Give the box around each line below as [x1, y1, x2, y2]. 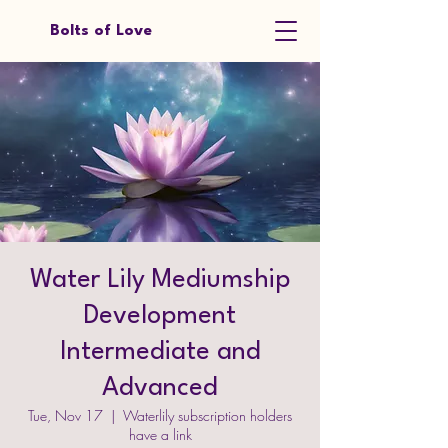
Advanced [102, 375, 218, 401]
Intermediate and [59, 339, 261, 365]
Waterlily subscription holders [123, 406, 292, 425]
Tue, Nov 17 [28, 406, 103, 425]
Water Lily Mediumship [30, 267, 290, 293]
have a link [128, 425, 192, 444]
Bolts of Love [50, 23, 152, 39]
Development [84, 303, 236, 329]
